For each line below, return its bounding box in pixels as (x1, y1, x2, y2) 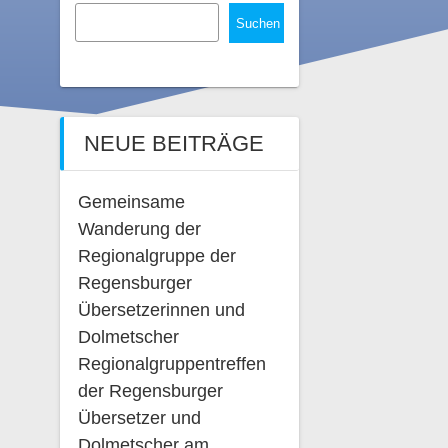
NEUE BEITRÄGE (83, 130, 264, 156)
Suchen (235, 15, 280, 31)
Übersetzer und (77, 407, 201, 428)
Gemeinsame (77, 191, 185, 212)
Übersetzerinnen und (77, 299, 245, 320)
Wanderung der (77, 218, 201, 239)
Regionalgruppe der (77, 245, 236, 266)
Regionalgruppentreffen (77, 353, 266, 374)
